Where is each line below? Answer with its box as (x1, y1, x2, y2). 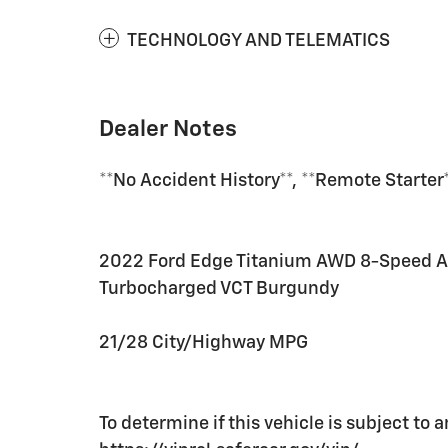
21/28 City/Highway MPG (99, 333, 308, 352)
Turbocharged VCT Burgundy (99, 279, 339, 298)
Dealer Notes (99, 117, 237, 141)
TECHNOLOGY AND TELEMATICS (127, 31, 390, 50)
